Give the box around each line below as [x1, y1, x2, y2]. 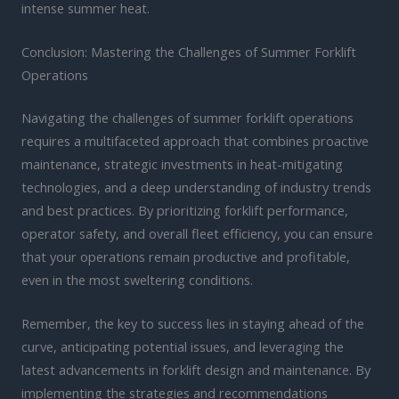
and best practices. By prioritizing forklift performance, [21, 200, 348, 219]
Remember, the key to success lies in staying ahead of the [21, 314, 364, 333]
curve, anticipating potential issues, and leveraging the [21, 338, 344, 356]
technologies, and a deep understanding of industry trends [21, 177, 371, 196]
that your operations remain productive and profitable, [21, 247, 350, 265]
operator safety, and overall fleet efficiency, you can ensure [21, 224, 373, 242]
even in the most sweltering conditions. [21, 270, 253, 289]
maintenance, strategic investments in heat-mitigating [21, 154, 343, 173]
